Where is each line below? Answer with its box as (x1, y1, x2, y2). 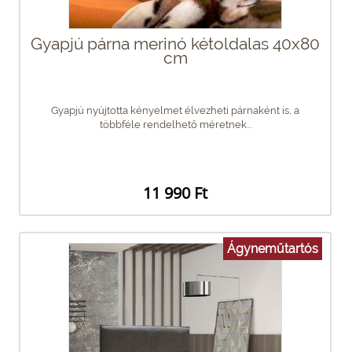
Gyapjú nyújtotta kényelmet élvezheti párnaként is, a (51, 104, 299, 116)
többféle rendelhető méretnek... (99, 118, 251, 130)
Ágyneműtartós (227, 240, 318, 256)
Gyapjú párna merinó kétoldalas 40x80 (31, 33, 320, 53)
